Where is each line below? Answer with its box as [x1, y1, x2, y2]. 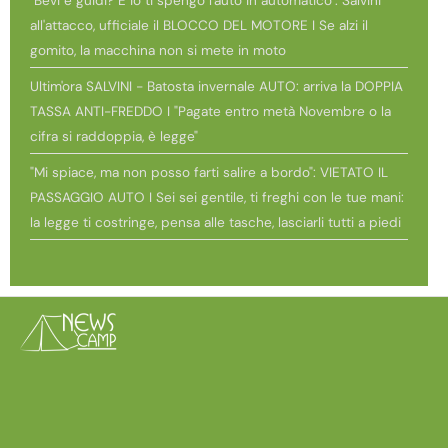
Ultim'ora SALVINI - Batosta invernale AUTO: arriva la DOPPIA [30, 77, 403, 95]
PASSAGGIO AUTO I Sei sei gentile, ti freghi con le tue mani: [30, 188, 404, 206]
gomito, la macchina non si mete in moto [30, 41, 286, 59]
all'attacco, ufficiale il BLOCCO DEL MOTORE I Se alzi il [30, 16, 368, 34]
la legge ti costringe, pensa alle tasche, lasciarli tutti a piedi [30, 213, 401, 231]
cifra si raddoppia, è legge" [30, 127, 198, 145]
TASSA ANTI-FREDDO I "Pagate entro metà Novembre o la [30, 102, 391, 120]
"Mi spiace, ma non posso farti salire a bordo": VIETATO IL [30, 163, 388, 181]
